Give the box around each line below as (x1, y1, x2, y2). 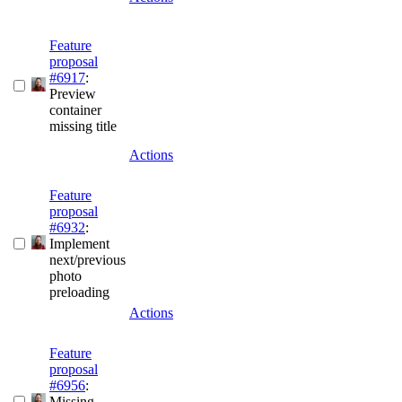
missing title (49, 118, 117, 135)
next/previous (49, 252, 126, 268)
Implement (49, 236, 109, 252)
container (49, 102, 101, 118)
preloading (49, 284, 109, 301)
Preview (49, 86, 96, 102)
